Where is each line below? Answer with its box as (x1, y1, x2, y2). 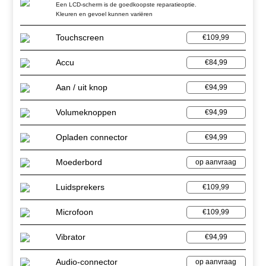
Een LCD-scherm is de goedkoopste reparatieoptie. (56, 1, 197, 8)
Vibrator (56, 232, 86, 242)
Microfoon (56, 207, 94, 217)
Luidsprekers (56, 182, 105, 192)
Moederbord (56, 157, 103, 167)
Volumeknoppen (56, 107, 117, 118)
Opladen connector (56, 132, 128, 142)
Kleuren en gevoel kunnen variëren (56, 11, 153, 18)
